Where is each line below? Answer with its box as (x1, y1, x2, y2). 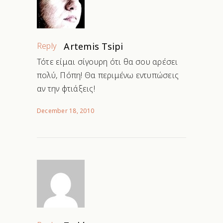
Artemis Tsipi (64, 40, 123, 53)
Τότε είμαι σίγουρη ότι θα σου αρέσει (37, 56, 178, 68)
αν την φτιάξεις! (37, 83, 95, 95)
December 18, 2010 (37, 107, 95, 115)
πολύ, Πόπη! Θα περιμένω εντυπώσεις (37, 70, 179, 81)
